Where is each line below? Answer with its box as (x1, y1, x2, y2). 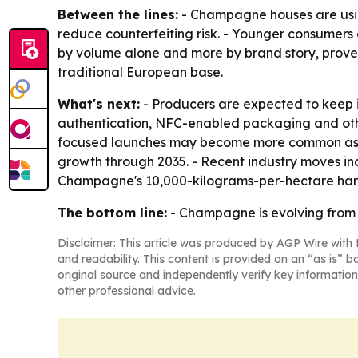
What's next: (58, 96, 140, 113)
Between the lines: (58, 6, 178, 23)
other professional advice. (58, 284, 196, 299)
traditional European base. (58, 64, 223, 81)
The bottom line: (58, 205, 167, 221)
